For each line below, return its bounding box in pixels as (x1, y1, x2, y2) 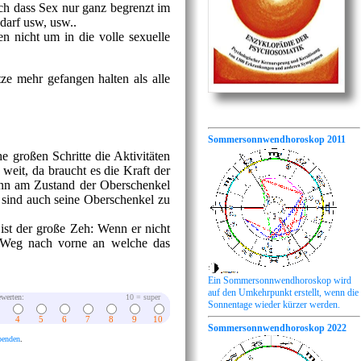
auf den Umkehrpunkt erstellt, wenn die (208, 286, 359, 298)
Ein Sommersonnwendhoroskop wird (208, 274, 351, 286)
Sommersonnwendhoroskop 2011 (208, 133, 346, 145)
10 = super (126, 292, 170, 301)
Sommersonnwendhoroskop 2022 (208, 322, 346, 334)
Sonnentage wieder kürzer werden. (208, 298, 340, 310)
